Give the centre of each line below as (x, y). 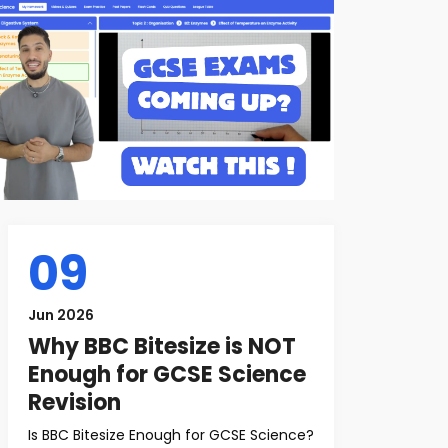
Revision (74, 402)
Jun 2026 (61, 315)
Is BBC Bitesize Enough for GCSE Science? (171, 435)
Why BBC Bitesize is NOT (162, 346)
